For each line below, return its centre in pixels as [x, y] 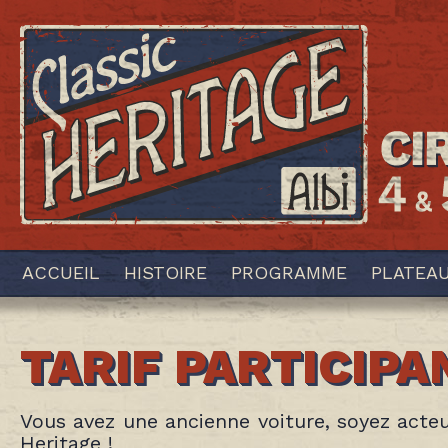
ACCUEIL [61, 272]
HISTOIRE [165, 272]
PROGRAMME [289, 272]
